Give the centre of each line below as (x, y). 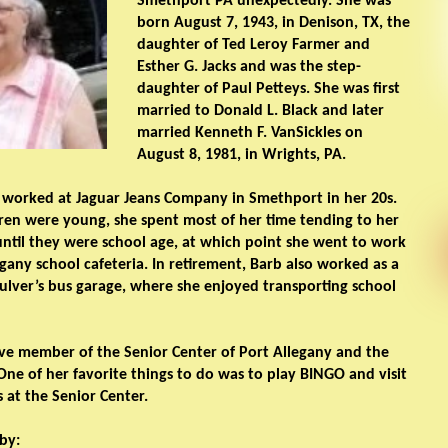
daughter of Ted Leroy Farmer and (253, 45)
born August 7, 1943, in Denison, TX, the (273, 23)
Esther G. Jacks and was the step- (248, 67)
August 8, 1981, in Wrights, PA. (241, 155)
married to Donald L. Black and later (260, 111)
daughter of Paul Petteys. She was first (268, 89)
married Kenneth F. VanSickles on (249, 133)
